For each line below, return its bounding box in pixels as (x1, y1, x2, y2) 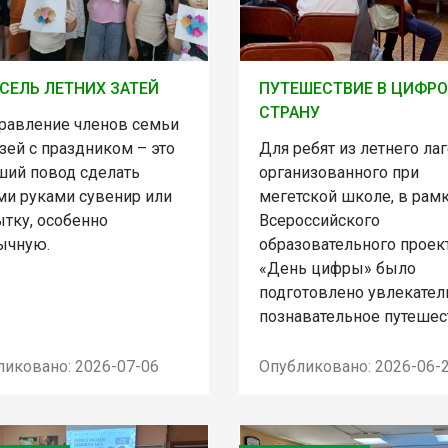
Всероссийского (258, 211, 380, 231)
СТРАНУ (258, 103, 320, 123)
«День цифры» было (258, 259, 416, 279)
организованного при (258, 163, 419, 183)
